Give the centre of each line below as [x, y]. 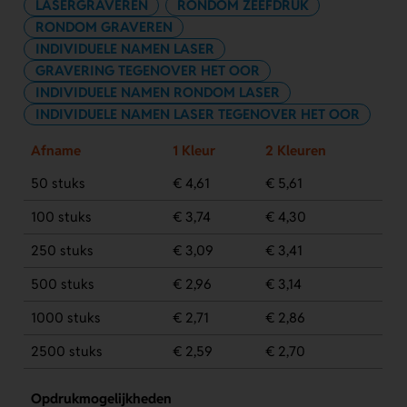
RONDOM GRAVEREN [104, 26]
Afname [55, 151]
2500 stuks [66, 352]
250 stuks [62, 251]
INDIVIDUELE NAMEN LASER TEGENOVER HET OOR [197, 114]
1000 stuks [65, 318]
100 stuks [61, 217]
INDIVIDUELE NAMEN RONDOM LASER [157, 93]
